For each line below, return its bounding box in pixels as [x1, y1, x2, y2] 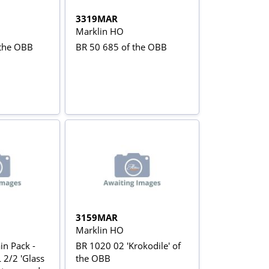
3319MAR [76, 12, 118, 25]
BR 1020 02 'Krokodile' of [76, 239, 181, 252]
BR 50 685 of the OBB [76, 40, 168, 53]
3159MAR [76, 211, 118, 223]
